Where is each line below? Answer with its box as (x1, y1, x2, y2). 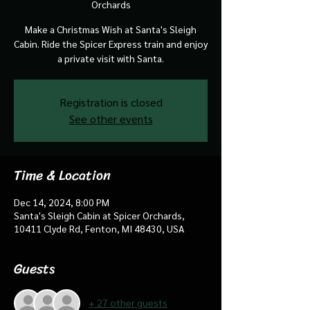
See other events (69, 111, 153, 126)
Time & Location (14, 163, 111, 188)
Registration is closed (59, 94, 163, 109)
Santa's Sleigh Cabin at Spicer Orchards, (14, 208, 185, 221)
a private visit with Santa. (57, 51, 164, 64)
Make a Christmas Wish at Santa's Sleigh (25, 22, 197, 35)
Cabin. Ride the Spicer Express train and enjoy (14, 37, 208, 50)
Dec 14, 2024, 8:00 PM (14, 195, 109, 208)
